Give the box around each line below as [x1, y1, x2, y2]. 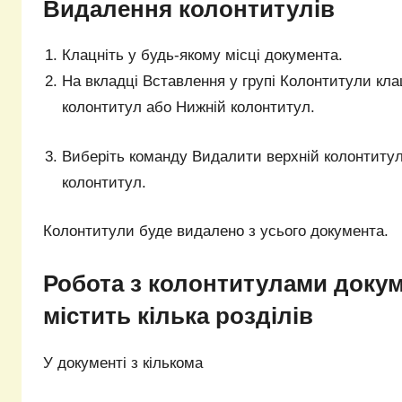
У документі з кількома [43, 354, 207, 371]
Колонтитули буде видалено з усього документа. [43, 223, 389, 240]
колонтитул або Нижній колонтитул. [62, 99, 316, 116]
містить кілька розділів [43, 302, 313, 329]
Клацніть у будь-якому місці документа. [62, 47, 344, 64]
